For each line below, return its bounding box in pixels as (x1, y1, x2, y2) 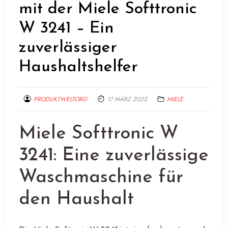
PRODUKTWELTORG (34, 94, 87, 104)
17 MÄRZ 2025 (107, 94, 147, 104)
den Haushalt (19, 190, 134, 209)
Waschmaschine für (19, 168, 183, 187)
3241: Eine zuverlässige (19, 146, 209, 165)
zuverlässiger (19, 39, 117, 56)
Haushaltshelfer (19, 59, 138, 75)
